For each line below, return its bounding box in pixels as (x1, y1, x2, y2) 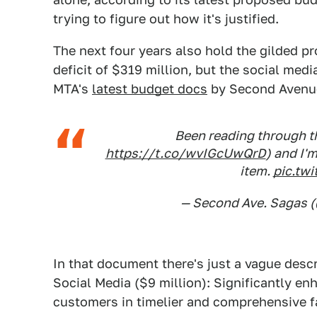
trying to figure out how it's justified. (53, 11, 279, 26)
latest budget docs (92, 81, 207, 96)
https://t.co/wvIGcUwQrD (105, 146, 266, 161)
